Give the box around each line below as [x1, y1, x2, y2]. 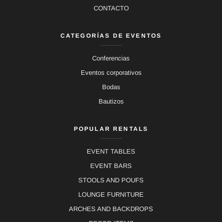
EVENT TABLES [87, 148, 135, 156]
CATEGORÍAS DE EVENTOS [60, 32, 162, 40]
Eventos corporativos [80, 69, 142, 77]
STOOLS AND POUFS [78, 176, 144, 184]
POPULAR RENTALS [73, 125, 149, 133]
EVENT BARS [90, 162, 132, 170]
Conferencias [92, 55, 130, 62]
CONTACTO [93, 4, 129, 12]
